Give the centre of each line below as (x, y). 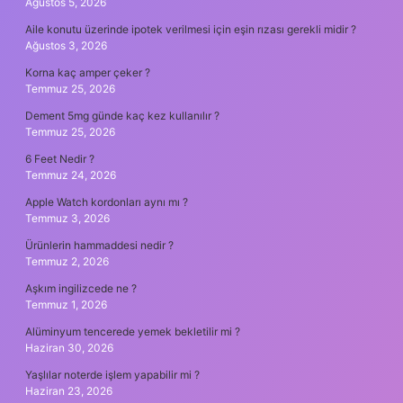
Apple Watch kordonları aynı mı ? (107, 202)
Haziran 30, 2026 (69, 348)
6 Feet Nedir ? (60, 159)
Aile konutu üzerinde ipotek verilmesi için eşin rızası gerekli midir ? (191, 29)
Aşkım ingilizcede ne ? (81, 288)
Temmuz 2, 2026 (67, 261)
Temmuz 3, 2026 (67, 218)
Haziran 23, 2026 (69, 391)
